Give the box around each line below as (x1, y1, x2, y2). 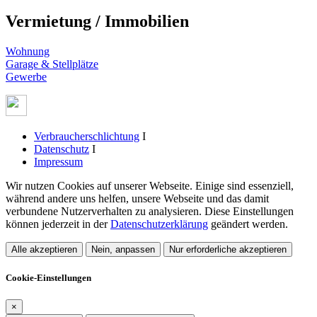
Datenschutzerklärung (110, 217, 208, 230)
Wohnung (6, 45, 50, 57)
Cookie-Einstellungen (6, 272, 91, 283)
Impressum (34, 155, 83, 168)
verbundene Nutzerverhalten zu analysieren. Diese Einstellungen (6, 204, 294, 217)
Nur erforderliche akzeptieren (169, 243, 287, 255)
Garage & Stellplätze (6, 57, 98, 70)
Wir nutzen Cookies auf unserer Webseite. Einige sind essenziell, (6, 179, 294, 192)
